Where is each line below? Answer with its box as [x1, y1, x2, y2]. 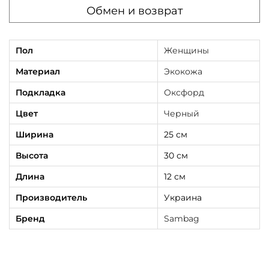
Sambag [164, 213, 199, 225]
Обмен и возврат [86, 4, 183, 18]
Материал [16, 66, 60, 77]
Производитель [16, 192, 87, 204]
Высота [16, 150, 48, 162]
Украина [164, 192, 202, 204]
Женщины [164, 45, 209, 56]
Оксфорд [164, 87, 204, 98]
